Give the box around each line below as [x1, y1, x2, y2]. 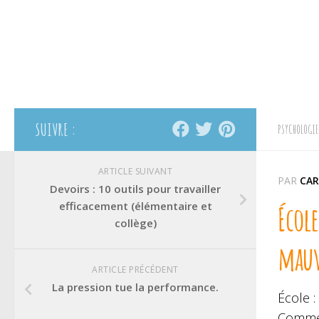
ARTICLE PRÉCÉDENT [92, 263, 179, 276]
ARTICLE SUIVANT [98, 165, 173, 177]
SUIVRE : [36, 119, 76, 140]
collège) [114, 216, 157, 230]
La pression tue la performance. [52, 280, 219, 294]
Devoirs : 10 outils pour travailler [50, 182, 221, 196]
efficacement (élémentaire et [58, 199, 212, 213]
